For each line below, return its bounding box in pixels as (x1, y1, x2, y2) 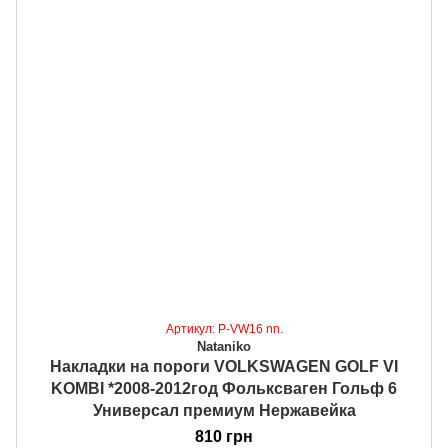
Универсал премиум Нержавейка (92, 401, 356, 419)
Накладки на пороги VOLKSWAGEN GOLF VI (50, 357, 398, 375)
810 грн (195, 427, 253, 445)
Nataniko (197, 338, 251, 354)
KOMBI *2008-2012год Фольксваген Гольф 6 (51, 379, 397, 397)
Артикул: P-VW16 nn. (165, 321, 283, 336)
